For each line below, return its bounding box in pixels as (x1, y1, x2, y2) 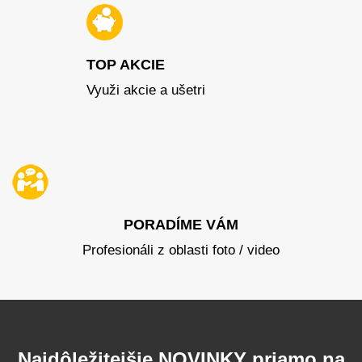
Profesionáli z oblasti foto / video (82, 242, 280, 258)
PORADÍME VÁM (124, 216, 238, 233)
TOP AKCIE (86, 56, 165, 73)
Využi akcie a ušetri (86, 82, 205, 98)
